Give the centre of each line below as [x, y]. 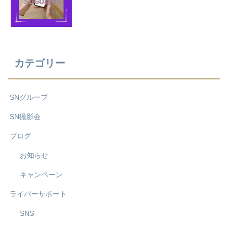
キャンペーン [41, 175]
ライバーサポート [38, 194]
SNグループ [29, 97]
